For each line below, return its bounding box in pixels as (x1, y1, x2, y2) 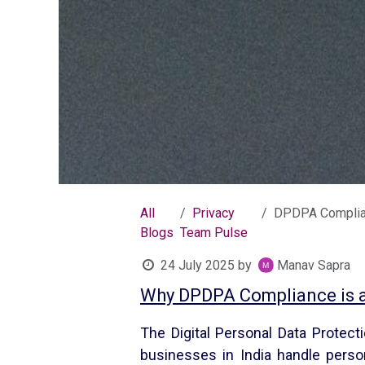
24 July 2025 (160, 257, 235, 273)
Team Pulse (180, 224, 248, 240)
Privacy (192, 204, 235, 221)
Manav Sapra (276, 257, 350, 273)
